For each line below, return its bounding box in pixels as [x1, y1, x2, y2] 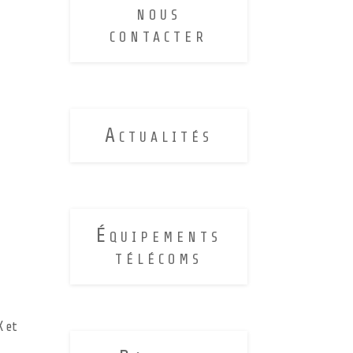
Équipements [95, 223, 221, 247]
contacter [110, 23, 208, 46]
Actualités [104, 123, 213, 147]
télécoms [114, 245, 203, 269]
